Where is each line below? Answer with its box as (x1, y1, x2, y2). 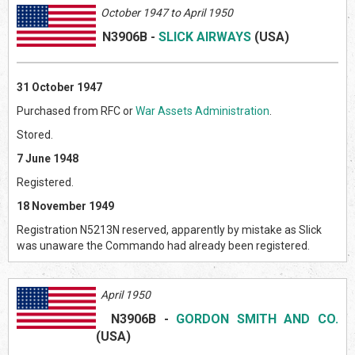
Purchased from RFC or (17, 104, 136, 117)
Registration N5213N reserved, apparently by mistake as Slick (17, 223, 322, 236)
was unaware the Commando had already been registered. (17, 239, 310, 252)
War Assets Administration (136, 104, 269, 117)
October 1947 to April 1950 (96, 6, 233, 19)
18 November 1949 (17, 199, 114, 212)
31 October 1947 (17, 80, 102, 94)
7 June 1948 (17, 151, 78, 165)
